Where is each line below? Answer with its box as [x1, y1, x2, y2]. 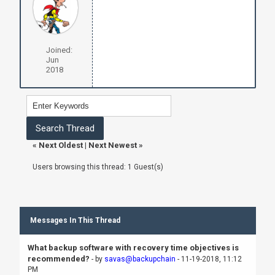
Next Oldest [38, 140, 83, 150]
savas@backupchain [104, 254, 176, 263]
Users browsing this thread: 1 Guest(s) [32, 162, 163, 171]
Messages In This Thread [29, 215, 120, 225]
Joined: [45, 45, 72, 55]
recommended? [27, 254, 90, 263]
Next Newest [88, 140, 137, 150]
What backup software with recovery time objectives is [27, 242, 239, 252]
